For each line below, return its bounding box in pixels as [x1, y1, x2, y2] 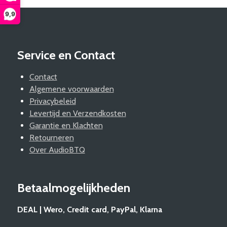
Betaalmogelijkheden [17, 180, 130, 195]
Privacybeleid [29, 96, 76, 106]
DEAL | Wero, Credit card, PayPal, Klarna [17, 204, 162, 214]
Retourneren [29, 132, 74, 142]
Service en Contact [17, 47, 115, 62]
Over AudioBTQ [29, 144, 85, 155]
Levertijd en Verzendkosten [29, 108, 126, 118]
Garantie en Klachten [29, 120, 103, 130]
